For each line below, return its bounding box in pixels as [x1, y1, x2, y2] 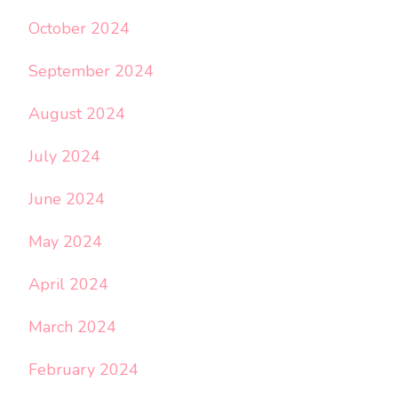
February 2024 [28, 358, 139, 380]
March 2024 [28, 315, 116, 338]
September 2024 [28, 60, 154, 82]
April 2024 [28, 273, 108, 295]
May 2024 [28, 230, 102, 252]
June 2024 [28, 187, 105, 210]
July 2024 [28, 145, 100, 167]
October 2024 [28, 17, 130, 39]
